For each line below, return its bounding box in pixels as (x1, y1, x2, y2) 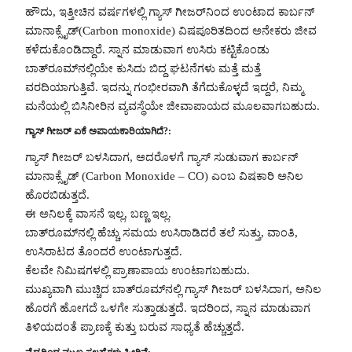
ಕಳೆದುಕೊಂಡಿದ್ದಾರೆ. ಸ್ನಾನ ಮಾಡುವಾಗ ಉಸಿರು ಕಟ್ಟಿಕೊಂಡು (25, 42, 269, 56)
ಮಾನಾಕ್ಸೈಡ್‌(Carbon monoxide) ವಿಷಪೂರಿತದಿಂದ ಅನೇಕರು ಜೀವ (25, 24, 317, 37)
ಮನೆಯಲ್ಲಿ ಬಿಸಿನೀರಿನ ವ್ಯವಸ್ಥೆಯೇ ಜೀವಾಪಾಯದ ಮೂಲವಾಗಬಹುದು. (25, 99, 320, 112)
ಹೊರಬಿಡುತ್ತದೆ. (25, 189, 90, 202)
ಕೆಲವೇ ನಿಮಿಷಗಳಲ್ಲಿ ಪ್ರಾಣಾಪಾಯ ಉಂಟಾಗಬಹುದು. (25, 264, 250, 277)
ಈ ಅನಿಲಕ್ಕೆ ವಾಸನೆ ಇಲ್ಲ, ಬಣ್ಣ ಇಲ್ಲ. (25, 207, 171, 221)
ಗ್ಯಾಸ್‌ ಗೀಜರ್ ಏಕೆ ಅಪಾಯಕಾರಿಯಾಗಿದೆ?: (25, 126, 171, 137)
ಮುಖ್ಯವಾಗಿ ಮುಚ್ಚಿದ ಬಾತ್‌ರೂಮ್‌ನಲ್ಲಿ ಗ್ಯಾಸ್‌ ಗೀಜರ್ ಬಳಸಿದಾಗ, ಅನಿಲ (25, 283, 321, 296)
